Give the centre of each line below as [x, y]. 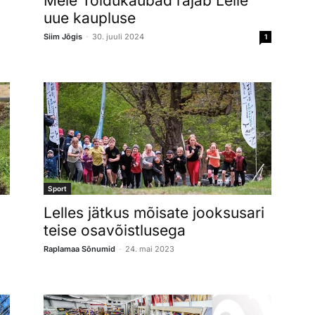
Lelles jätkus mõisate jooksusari [154, 212]
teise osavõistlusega [115, 230]
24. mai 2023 [150, 249]
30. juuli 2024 [118, 36]
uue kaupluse [90, 18]
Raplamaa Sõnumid [79, 249]
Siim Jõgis [63, 36]
